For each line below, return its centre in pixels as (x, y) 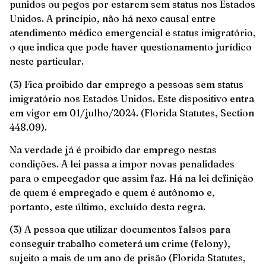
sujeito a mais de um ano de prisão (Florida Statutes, (128, 258)
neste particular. (47, 61)
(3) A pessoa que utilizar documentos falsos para (120, 229)
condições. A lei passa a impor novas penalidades (122, 164)
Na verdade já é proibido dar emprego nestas (113, 150)
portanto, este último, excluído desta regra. (107, 207)
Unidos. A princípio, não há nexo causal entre (113, 19)
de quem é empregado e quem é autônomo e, (112, 193)
